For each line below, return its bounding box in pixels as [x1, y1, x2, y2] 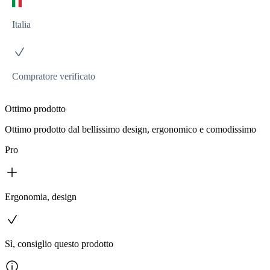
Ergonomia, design [5, 192, 77, 202]
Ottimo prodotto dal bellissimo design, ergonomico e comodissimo [5, 124, 256, 135]
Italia [12, 19, 31, 30]
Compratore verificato [12, 71, 95, 82]
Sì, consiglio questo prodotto [5, 239, 113, 250]
